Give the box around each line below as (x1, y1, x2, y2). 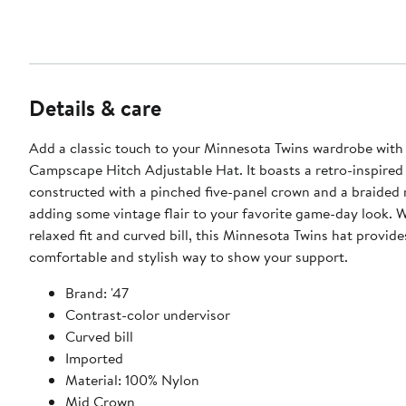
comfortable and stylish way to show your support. (29, 246, 348, 266)
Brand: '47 (65, 282, 129, 303)
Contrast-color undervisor (65, 304, 230, 324)
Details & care (29, 92, 161, 123)
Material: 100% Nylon (65, 369, 199, 390)
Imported (65, 347, 123, 368)
